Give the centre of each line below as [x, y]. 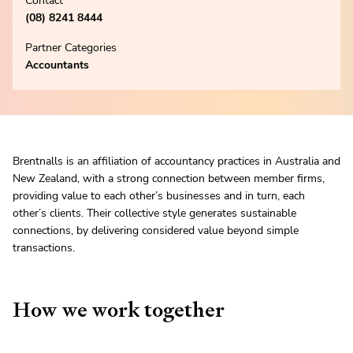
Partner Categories [71, 48]
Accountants [57, 65]
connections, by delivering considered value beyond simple [156, 230]
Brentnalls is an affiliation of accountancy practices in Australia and [176, 161]
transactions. [44, 248]
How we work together [119, 310]
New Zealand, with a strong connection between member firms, [169, 178]
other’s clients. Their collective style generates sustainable [154, 213]
